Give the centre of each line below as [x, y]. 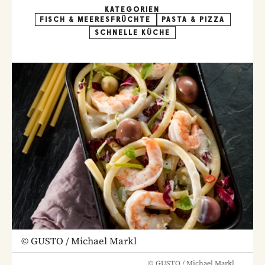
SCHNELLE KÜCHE [132, 33]
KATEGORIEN [132, 9]
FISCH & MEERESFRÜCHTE [96, 20]
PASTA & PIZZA [193, 20]
